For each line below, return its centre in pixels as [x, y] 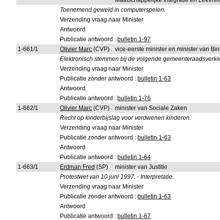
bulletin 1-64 [134, 157]
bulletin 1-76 [134, 98]
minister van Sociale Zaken [151, 108]
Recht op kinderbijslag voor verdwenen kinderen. [126, 118]
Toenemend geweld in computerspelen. [113, 10]
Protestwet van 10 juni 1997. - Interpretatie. [117, 177]
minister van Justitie [141, 167]
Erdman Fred [78, 167]
